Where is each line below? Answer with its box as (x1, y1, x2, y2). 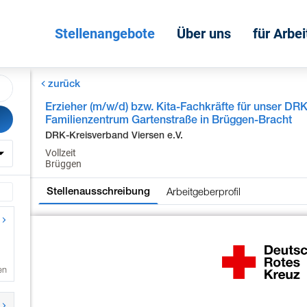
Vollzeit (45, 147, 77, 158)
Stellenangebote (55, 25, 155, 42)
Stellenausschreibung (47, 185, 151, 197)
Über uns (177, 25, 231, 42)
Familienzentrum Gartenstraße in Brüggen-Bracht (45, 113, 293, 126)
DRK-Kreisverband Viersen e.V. (45, 130, 184, 140)
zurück (47, 77, 80, 89)
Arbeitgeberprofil (167, 184, 241, 197)
